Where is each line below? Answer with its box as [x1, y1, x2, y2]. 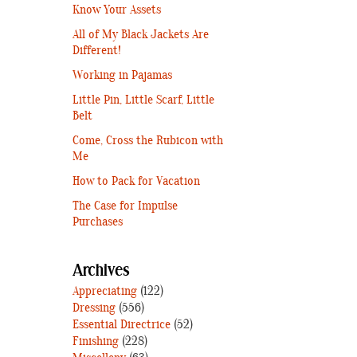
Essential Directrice [73, 316, 171, 333]
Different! [73, 42, 121, 59]
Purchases [73, 214, 123, 230]
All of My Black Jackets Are [73, 26, 209, 43]
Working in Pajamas [73, 67, 172, 84]
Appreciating [73, 283, 137, 300]
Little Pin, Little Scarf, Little [73, 92, 214, 108]
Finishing [73, 333, 119, 350]
